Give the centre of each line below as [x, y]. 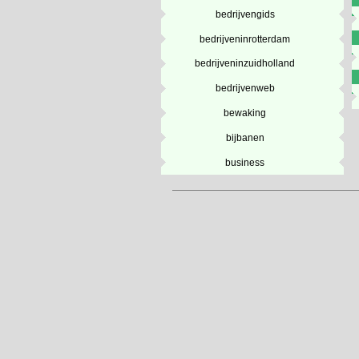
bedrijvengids [245, 14]
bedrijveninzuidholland [245, 64]
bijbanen [245, 137]
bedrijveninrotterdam [245, 39]
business [245, 162]
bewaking [245, 113]
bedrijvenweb [245, 89]
